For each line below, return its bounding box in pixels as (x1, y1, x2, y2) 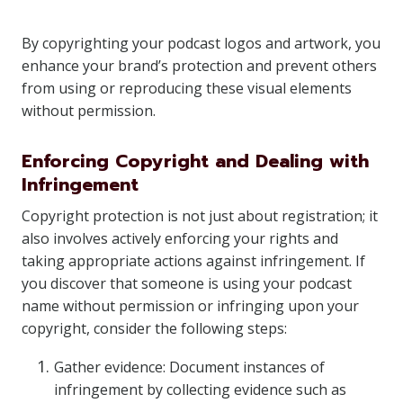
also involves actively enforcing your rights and (22, 228, 338, 248)
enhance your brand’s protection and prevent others (22, 56, 377, 76)
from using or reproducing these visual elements (22, 78, 352, 98)
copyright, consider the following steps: (22, 318, 287, 338)
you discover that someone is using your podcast (22, 273, 352, 293)
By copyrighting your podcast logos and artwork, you (22, 33, 381, 53)
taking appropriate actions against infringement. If (22, 251, 365, 271)
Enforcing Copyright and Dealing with (22, 148, 369, 175)
